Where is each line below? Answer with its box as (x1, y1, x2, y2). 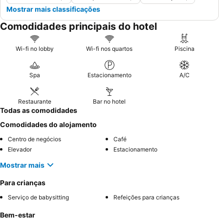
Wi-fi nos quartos (86, 45, 133, 52)
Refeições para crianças (113, 194, 179, 201)
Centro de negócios (8, 135, 61, 143)
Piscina (174, 45, 195, 52)
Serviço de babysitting (8, 194, 69, 201)
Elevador (8, 146, 32, 153)
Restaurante (18, 98, 51, 105)
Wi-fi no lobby (15, 45, 54, 52)
